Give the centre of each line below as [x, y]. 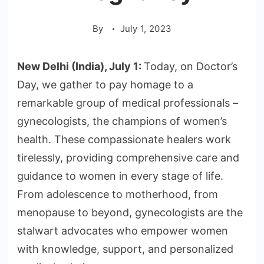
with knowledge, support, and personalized [125, 249]
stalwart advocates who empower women [123, 231]
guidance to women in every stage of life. [120, 176]
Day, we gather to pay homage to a [105, 85]
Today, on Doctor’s [191, 67]
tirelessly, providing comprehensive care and [128, 158]
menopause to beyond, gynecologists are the [130, 213]
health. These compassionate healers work [124, 140]
